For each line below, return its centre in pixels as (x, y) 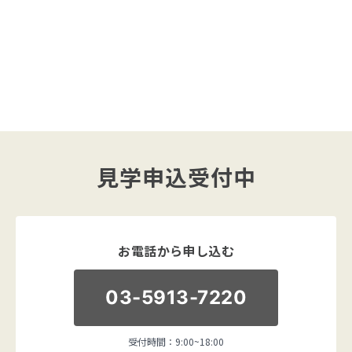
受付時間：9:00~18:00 (176, 341)
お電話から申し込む (176, 250)
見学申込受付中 (176, 176)
